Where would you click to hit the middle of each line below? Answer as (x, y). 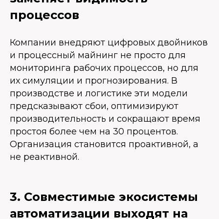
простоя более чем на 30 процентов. (94, 132)
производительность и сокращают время (105, 119)
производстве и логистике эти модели (99, 94)
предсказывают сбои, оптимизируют (94, 106)
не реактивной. (44, 157)
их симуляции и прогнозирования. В (94, 81)
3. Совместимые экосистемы (104, 197)
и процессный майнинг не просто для (98, 55)
